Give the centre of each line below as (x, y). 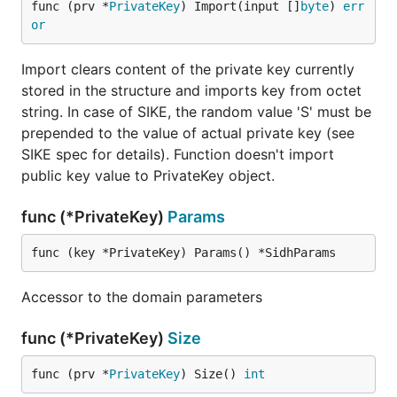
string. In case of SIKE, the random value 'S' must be (196, 112)
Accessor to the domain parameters (142, 297)
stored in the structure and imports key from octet (191, 90)
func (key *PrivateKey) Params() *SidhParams (183, 253)
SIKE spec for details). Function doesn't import (178, 154)
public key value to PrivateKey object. (148, 175)
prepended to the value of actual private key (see (188, 133)
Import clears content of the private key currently (188, 69)
